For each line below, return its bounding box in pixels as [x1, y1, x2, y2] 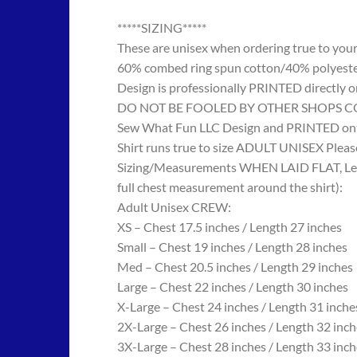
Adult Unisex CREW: [117, 199, 231, 215]
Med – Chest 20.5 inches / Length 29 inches [117, 259, 353, 275]
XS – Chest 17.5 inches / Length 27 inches [117, 219, 342, 235]
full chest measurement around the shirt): [117, 179, 343, 195]
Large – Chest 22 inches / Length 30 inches [117, 279, 348, 295]
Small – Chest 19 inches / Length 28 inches [117, 239, 347, 255]
